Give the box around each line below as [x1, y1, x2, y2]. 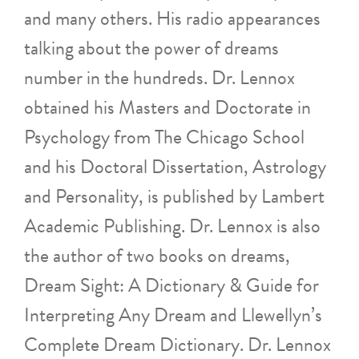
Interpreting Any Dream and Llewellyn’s [24, 300, 322, 329]
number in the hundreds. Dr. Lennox [24, 63, 295, 92]
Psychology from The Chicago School [24, 122, 305, 151]
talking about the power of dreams [24, 33, 279, 63]
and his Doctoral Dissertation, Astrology [24, 151, 326, 181]
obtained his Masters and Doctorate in [24, 92, 311, 122]
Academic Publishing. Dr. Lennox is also [24, 211, 321, 240]
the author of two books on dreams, [24, 240, 290, 270]
